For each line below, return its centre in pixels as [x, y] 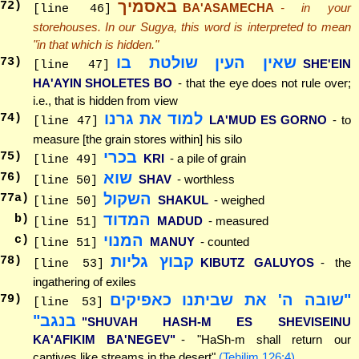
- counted [225, 241]
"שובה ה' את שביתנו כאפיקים [230, 299]
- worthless [206, 179]
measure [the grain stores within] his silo [137, 139]
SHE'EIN [327, 63]
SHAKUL [183, 200]
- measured [238, 220]
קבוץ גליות [152, 261]
